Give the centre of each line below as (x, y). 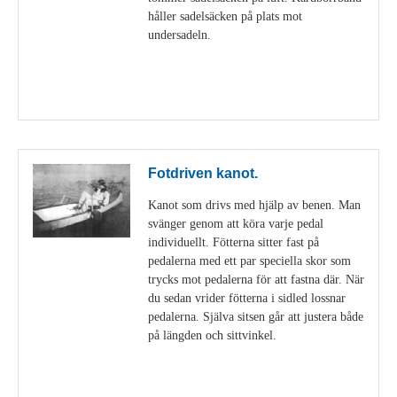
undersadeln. (179, 35)
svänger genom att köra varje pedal (236, 224)
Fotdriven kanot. (203, 173)
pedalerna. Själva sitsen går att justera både (256, 317)
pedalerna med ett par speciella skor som (249, 261)
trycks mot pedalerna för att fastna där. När (256, 280)
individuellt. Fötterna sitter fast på (234, 242)
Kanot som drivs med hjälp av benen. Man (254, 205)
